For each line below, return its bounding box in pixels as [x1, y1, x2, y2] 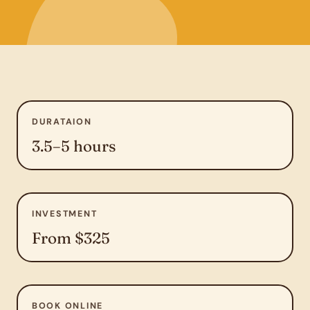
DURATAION [32, 116, 92, 127]
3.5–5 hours [32, 136, 116, 156]
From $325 [32, 228, 110, 248]
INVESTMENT [32, 208, 98, 219]
